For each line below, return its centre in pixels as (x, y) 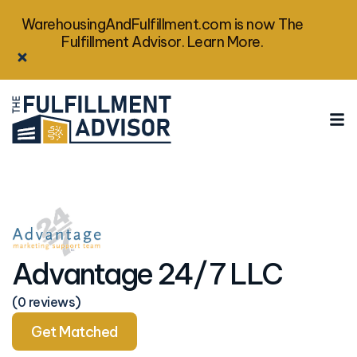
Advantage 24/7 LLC (147, 275)
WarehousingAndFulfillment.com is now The (162, 24)
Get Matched (75, 331)
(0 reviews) (47, 302)
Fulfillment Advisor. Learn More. (163, 42)
